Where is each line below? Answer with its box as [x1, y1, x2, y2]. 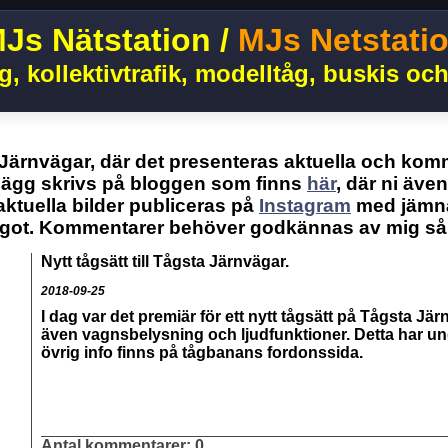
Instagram [259, 195, 351, 217]
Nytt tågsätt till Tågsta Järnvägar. [41, 252, 289, 270]
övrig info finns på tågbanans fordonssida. [41, 343, 367, 361]
